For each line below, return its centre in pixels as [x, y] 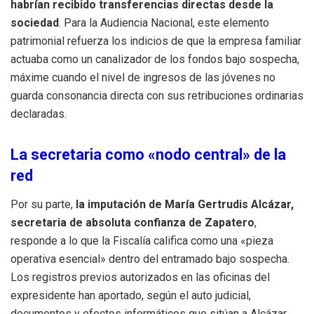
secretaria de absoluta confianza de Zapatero [132, 223]
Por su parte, [42, 205]
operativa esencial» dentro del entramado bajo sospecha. [150, 259]
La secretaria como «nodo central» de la [148, 155]
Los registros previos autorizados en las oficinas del [140, 278]
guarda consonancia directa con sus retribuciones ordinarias [157, 96]
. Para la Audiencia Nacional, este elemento [164, 23]
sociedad [35, 23]
